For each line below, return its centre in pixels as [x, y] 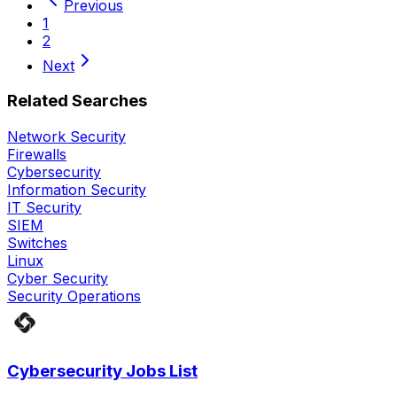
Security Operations [74, 296]
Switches [37, 243]
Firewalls [37, 155]
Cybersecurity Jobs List [102, 370]
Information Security [77, 190]
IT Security [44, 208]
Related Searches [77, 101]
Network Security [66, 137]
